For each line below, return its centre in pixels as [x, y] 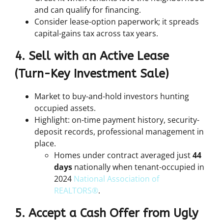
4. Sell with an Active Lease [92, 56]
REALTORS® [76, 190]
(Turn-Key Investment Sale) [92, 73]
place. [45, 143]
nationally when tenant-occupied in [138, 167]
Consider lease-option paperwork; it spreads [117, 21]
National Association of [116, 179]
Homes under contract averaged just [123, 155]
